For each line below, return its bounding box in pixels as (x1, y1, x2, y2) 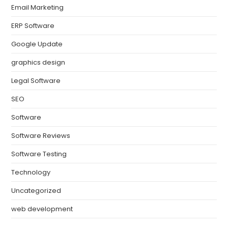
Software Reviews (11, 130, 71, 140)
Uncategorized (11, 185, 62, 195)
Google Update (11, 39, 63, 49)
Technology (11, 167, 51, 177)
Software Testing (11, 149, 67, 159)
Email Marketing (11, 2, 64, 12)
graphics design (11, 57, 66, 67)
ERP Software (11, 20, 55, 31)
